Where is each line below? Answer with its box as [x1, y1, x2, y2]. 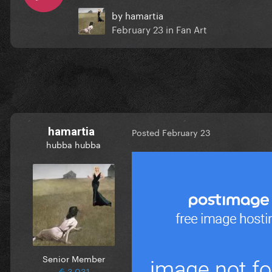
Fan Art [176, 21, 207, 36]
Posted [132, 125, 162, 139]
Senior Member [42, 251, 105, 265]
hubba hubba [46, 137, 101, 151]
